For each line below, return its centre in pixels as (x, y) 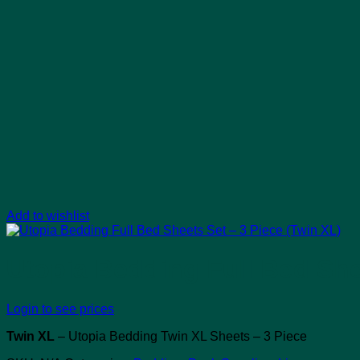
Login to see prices (60, 309)
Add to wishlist (48, 216)
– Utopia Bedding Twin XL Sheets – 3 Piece (181, 336)
